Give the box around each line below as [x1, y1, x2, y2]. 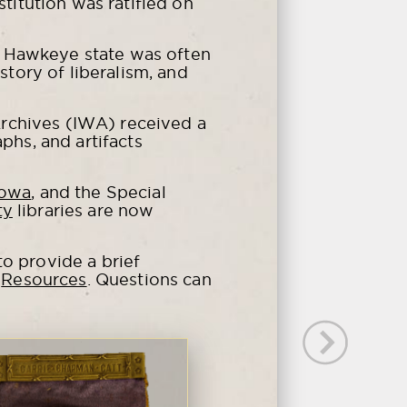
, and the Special [31, 184, 166, 202]
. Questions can [86, 271, 212, 289]
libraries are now [12, 202, 154, 220]
